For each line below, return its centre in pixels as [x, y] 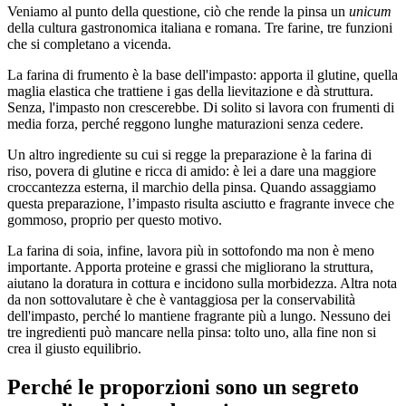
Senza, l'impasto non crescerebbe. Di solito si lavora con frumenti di [201, 108]
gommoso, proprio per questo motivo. [115, 220]
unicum [370, 12]
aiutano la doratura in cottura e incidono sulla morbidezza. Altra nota [202, 284]
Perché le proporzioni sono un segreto [183, 387]
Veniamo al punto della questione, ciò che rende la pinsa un [178, 12]
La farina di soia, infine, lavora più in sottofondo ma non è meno [191, 251]
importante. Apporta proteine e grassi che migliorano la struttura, [190, 267]
